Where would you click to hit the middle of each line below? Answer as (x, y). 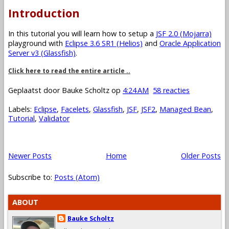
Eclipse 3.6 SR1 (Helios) (104, 43)
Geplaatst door (35, 90)
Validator (54, 119)
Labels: (21, 109)
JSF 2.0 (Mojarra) (184, 34)
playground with (37, 43)
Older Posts (201, 156)
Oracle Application (190, 43)
